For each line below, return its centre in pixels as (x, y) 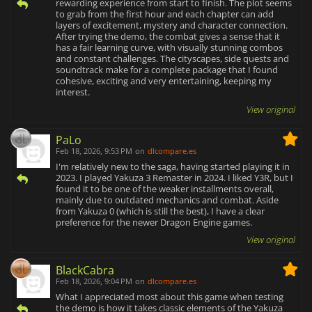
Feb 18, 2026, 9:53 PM (94, 150)
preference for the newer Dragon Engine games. (154, 222)
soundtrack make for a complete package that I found (167, 69)
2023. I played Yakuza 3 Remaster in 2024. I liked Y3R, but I (174, 177)
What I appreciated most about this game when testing (170, 296)
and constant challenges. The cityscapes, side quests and (172, 58)
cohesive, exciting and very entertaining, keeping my (164, 80)
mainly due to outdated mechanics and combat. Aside (167, 200)
